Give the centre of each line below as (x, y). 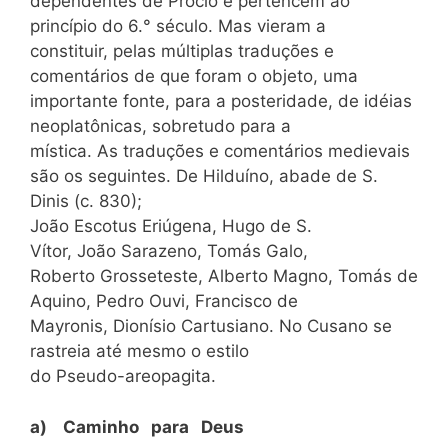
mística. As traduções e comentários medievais (220, 151)
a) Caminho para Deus (137, 426)
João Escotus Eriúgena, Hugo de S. (171, 226)
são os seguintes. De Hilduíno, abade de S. (204, 176)
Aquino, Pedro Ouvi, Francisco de (164, 301)
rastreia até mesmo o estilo (139, 351)
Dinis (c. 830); (86, 201)
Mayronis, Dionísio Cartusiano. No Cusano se (211, 326)
